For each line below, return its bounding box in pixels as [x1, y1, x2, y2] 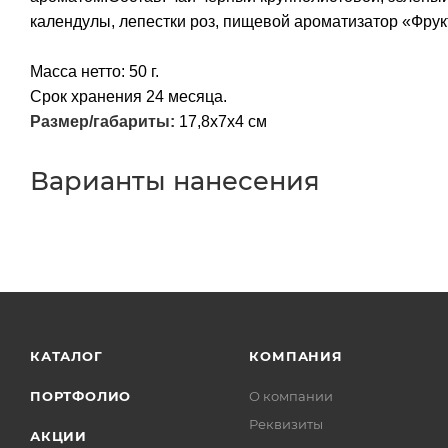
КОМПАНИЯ [249, 348, 343, 364]
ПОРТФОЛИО [30, 388, 132, 404]
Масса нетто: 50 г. [30, 62, 159, 80]
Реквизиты [249, 416, 324, 432]
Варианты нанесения [30, 164, 320, 196]
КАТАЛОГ [30, 348, 103, 364]
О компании [249, 388, 334, 404]
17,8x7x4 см [175, 112, 267, 130]
